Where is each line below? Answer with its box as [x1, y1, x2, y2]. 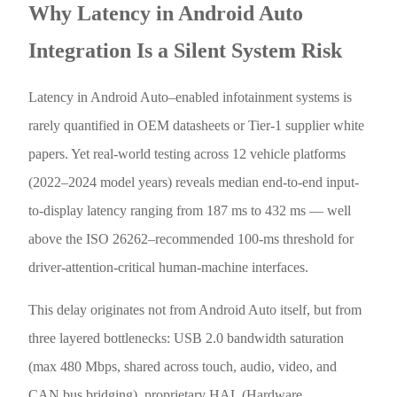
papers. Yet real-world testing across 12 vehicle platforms [28, 146, 346, 162]
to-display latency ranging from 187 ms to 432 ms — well [28, 203, 352, 219]
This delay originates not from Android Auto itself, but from [28, 302, 362, 318]
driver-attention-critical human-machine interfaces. [28, 260, 309, 276]
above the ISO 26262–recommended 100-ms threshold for [28, 231, 354, 247]
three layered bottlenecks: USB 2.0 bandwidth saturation [28, 331, 345, 346]
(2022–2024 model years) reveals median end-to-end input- [28, 175, 360, 191]
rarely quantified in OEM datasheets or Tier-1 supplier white [28, 118, 365, 134]
